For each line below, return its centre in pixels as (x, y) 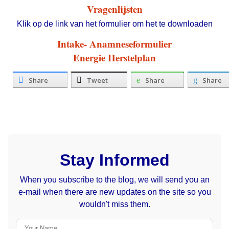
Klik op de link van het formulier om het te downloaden (114, 24)
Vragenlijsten (114, 9)
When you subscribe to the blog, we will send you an (114, 180)
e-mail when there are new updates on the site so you (114, 192)
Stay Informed (114, 160)
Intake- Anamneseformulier (114, 43)
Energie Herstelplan (114, 58)
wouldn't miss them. (114, 204)
